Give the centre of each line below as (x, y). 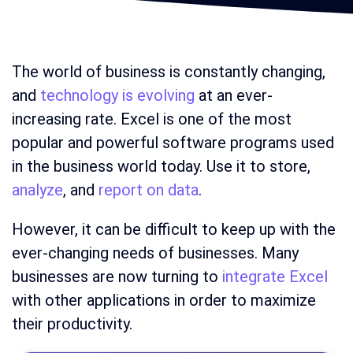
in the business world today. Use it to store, (161, 166)
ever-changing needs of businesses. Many (155, 253)
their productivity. (72, 324)
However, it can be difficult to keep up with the (174, 229)
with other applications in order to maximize (164, 300)
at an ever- (234, 95)
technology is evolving (117, 95)
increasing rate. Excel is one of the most (152, 119)
